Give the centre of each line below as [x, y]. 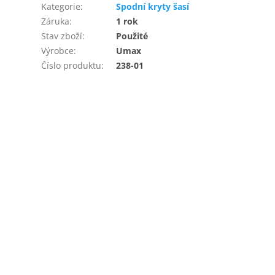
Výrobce [58, 50]
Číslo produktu [72, 65]
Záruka [56, 21]
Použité [132, 36]
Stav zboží [62, 36]
